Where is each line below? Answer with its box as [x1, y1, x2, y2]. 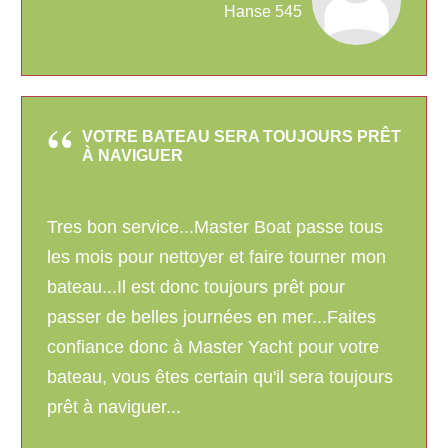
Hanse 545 [224, 3, 302, 21]
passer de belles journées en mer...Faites [47, 307, 376, 328]
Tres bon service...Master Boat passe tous [47, 217, 383, 238]
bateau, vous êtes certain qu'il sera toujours [47, 367, 393, 388]
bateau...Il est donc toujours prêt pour [47, 277, 345, 298]
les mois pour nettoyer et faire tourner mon [47, 247, 386, 268]
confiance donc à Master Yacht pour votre [47, 337, 379, 358]
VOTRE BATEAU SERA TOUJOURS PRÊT [82, 128, 401, 146]
